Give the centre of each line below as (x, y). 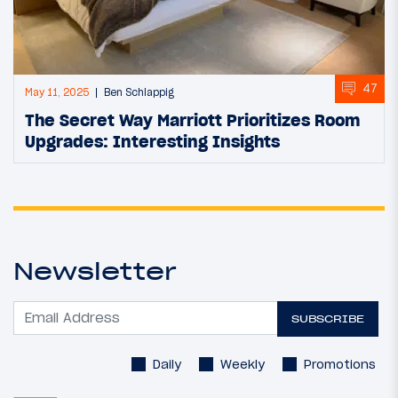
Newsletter (95, 271)
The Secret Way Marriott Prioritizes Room (192, 119)
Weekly (243, 364)
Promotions (340, 364)
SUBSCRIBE (328, 319)
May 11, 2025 (57, 92)
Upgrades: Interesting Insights (152, 141)
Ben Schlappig (139, 92)
